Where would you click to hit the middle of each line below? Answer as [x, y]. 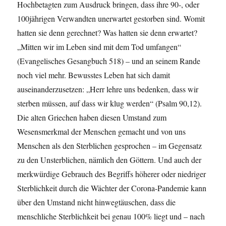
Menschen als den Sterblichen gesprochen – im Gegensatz [110, 146]
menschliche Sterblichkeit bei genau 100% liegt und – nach [111, 216]
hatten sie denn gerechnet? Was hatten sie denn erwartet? [107, 33]
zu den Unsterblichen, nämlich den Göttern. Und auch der [109, 160]
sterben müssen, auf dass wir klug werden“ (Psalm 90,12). [110, 103]
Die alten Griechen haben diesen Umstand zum [92, 118]
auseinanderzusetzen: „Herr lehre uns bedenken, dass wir [108, 89]
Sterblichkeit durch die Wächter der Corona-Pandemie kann [112, 188]
